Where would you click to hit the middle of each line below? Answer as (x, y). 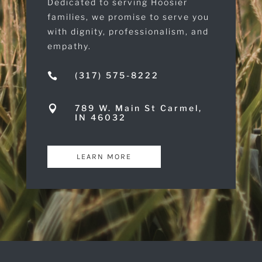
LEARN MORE (104, 156)
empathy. (69, 46)
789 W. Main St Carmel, (138, 108)
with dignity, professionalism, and (128, 31)
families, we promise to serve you (128, 16)
